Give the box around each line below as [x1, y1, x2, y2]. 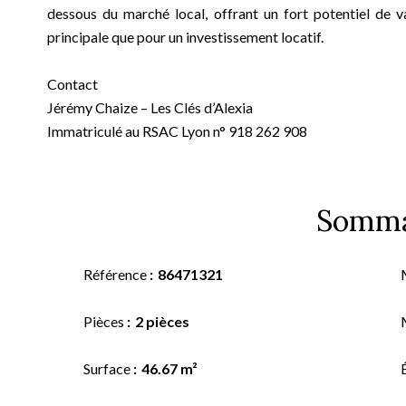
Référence [83, 266, 150, 283]
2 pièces [135, 313, 189, 330]
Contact [47, 75, 98, 92]
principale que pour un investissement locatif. [47, 28, 324, 45]
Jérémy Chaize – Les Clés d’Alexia [47, 99, 253, 116]
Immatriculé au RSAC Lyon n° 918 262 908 [47, 122, 307, 140]
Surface [83, 360, 133, 377]
